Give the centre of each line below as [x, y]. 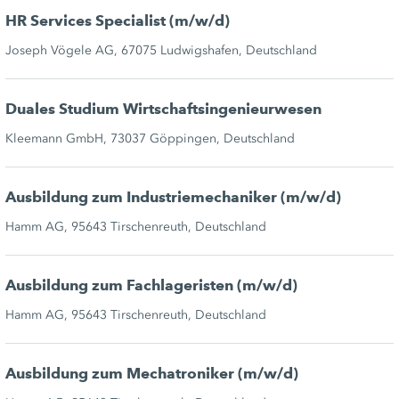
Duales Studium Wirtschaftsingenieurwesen [163, 110]
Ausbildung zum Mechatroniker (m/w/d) [151, 374]
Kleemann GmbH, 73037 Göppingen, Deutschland [150, 139]
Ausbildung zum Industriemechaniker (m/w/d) [173, 198]
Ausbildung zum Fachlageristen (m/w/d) [151, 286]
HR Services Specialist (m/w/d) [117, 21]
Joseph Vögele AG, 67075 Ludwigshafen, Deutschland [161, 51]
